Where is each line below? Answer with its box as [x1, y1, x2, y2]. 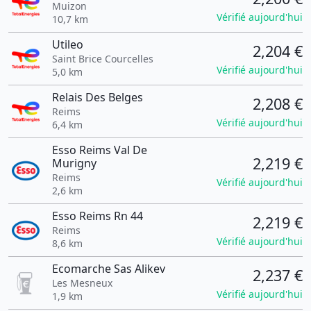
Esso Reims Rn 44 [51, 208, 143, 224]
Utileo [51, 37, 83, 52]
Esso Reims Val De [51, 142, 147, 158]
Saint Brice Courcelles [51, 52, 153, 65]
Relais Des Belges [51, 90, 143, 105]
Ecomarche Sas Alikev [51, 261, 165, 276]
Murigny [51, 155, 96, 171]
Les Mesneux [51, 276, 112, 289]
